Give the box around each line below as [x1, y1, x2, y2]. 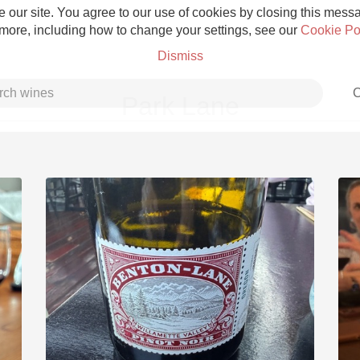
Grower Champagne [101, 192, 259, 212]
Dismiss [157, 49, 203, 63]
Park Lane [121, 92, 239, 121]
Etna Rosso [146, 292, 214, 305]
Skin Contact [143, 327, 217, 341]
